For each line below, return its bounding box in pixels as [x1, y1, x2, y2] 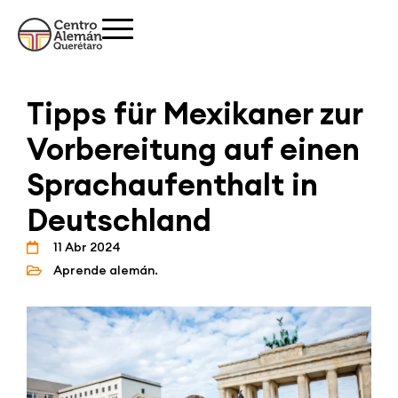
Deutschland [27, 201, 211, 240]
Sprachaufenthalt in [27, 165, 318, 204]
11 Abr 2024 [53, 239, 121, 256]
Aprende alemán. [53, 262, 158, 279]
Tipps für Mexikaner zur [27, 94, 362, 133]
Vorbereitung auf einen [27, 130, 360, 169]
